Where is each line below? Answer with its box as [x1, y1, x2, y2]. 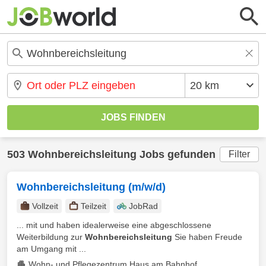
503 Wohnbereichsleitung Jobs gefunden [7, 148, 216, 160]
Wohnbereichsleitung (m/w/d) [17, 181, 166, 193]
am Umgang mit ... [17, 244, 86, 254]
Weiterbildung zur [17, 232, 85, 242]
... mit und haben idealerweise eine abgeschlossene [17, 220, 211, 230]
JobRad [129, 201, 158, 211]
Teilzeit [81, 201, 106, 211]
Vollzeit [32, 201, 58, 211]
